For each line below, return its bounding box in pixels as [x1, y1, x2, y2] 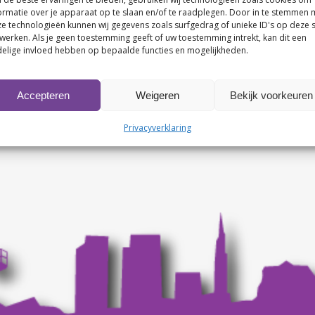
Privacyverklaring [123, 122, 191, 134]
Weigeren [135, 89, 179, 101]
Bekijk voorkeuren [229, 89, 313, 101]
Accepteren [17, 89, 70, 101]
